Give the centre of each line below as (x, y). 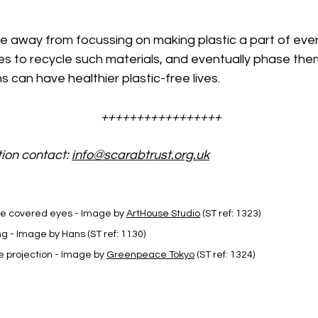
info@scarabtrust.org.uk (141, 155)
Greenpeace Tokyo (150, 255)
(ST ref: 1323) (230, 214)
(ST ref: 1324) (225, 255)
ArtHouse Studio (163, 214)
